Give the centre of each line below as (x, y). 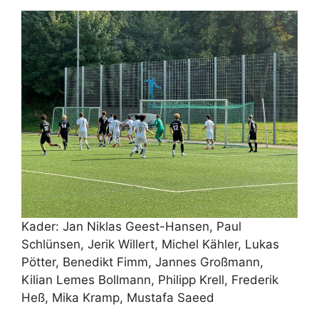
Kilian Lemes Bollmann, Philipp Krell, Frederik (150, 279)
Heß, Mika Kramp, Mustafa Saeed (118, 297)
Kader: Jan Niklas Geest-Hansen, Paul (131, 226)
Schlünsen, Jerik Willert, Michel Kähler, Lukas (150, 244)
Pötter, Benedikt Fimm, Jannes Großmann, (142, 262)
